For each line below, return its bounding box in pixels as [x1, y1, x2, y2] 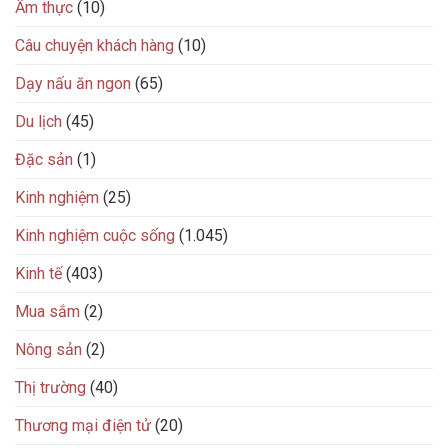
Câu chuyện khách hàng [15, 35, 174, 55]
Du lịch [15, 111, 62, 131]
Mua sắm [15, 301, 80, 321]
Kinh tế [15, 263, 62, 283]
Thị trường [15, 377, 86, 397]
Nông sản [15, 339, 82, 359]
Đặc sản [15, 149, 73, 169]
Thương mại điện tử [15, 415, 151, 435]
